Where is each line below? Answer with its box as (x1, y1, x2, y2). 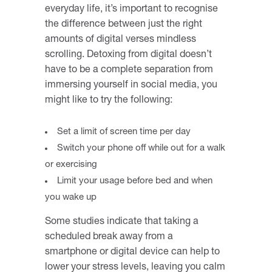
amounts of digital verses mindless (45, 35, 196, 45)
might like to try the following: (45, 95, 172, 106)
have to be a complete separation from (45, 65, 213, 75)
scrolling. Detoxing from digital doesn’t (45, 50, 212, 60)
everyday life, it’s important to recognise (45, 4, 218, 15)
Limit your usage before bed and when (57, 176, 212, 186)
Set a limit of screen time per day (57, 127, 191, 137)
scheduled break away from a (45, 232, 173, 242)
